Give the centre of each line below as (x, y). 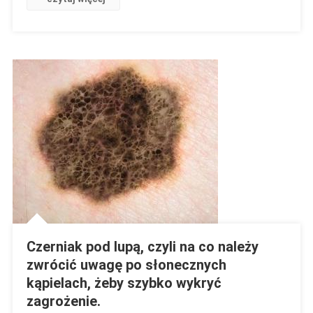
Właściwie (252, 64)
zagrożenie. (63, 301)
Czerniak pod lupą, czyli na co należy (142, 247)
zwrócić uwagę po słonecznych (126, 265)
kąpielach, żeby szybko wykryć (124, 283)
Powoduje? (254, 80)
